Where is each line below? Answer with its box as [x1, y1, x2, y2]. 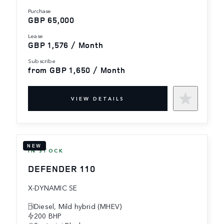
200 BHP [34, 210, 62, 220]
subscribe [31, 56, 55, 64]
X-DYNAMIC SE [28, 182, 77, 192]
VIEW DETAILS [71, 94, 124, 102]
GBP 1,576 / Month [28, 39, 103, 50]
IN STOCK [28, 146, 63, 154]
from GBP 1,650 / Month [28, 64, 125, 75]
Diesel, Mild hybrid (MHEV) [34, 200, 122, 211]
